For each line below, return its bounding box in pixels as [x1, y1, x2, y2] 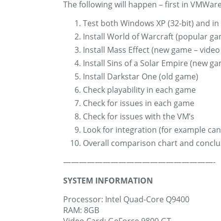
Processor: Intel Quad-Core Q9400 [63, 194, 189, 205]
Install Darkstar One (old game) [83, 71, 198, 82]
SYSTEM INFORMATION [63, 175, 153, 186]
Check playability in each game [83, 84, 196, 96]
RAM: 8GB [63, 205, 99, 216]
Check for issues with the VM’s [83, 111, 194, 122]
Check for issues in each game [83, 98, 194, 109]
